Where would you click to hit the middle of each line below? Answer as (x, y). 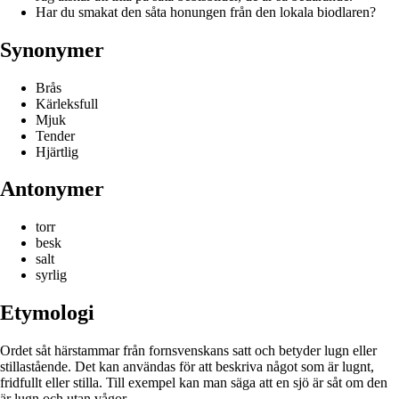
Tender (55, 135)
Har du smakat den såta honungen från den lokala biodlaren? (206, 12)
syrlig (51, 275)
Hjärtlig (57, 151)
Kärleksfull (67, 103)
